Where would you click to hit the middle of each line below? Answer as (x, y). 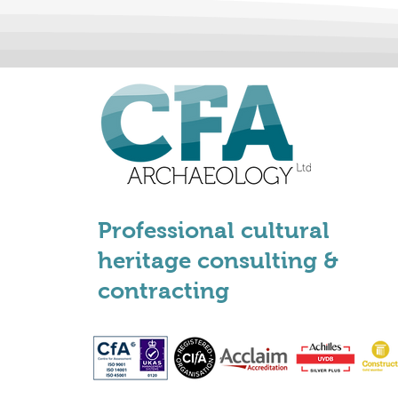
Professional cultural (214, 230)
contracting (164, 290)
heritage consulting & (219, 260)
